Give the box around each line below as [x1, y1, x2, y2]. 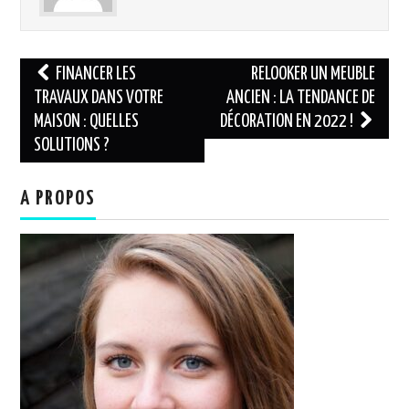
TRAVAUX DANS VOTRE [34, 89, 164, 107]
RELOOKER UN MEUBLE [250, 65, 375, 83]
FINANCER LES [53, 65, 137, 83]
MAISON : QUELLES [34, 112, 140, 131]
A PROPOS [20, 188, 97, 209]
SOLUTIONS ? [34, 136, 110, 154]
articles [19, 114, 77, 137]
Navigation [19, 59, 101, 82]
